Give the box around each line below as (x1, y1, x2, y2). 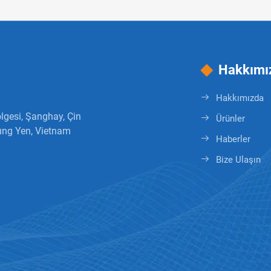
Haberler (216, 134, 251, 145)
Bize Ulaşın (216, 154, 261, 166)
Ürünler (216, 113, 246, 125)
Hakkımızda (216, 93, 264, 104)
